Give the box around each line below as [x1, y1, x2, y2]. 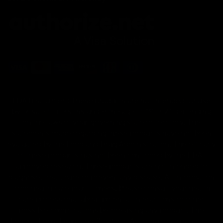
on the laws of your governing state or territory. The [22, 117, 201, 127]
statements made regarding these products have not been [11, 128, 212, 138]
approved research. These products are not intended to [15, 161, 208, 171]
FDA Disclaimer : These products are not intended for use [12, 96, 211, 106]
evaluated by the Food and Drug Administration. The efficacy [7, 139, 216, 149]
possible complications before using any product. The [19, 205, 204, 215]
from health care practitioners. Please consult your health [12, 183, 211, 193]
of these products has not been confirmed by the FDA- [17, 150, 206, 160]
